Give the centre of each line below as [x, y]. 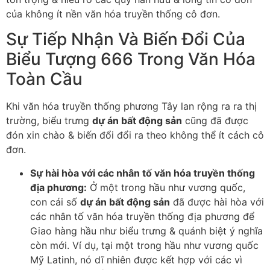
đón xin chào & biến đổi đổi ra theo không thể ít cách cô [135, 135]
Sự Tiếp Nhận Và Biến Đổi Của [126, 39]
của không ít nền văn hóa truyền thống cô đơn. [113, 14]
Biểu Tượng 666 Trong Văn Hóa [131, 59]
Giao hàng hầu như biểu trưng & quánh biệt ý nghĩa [146, 231]
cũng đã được [215, 121]
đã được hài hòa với [217, 202]
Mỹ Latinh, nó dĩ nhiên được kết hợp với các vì [136, 259]
